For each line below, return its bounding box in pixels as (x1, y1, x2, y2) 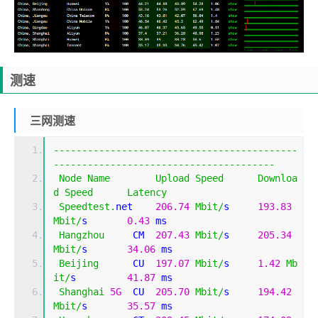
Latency (127, 187, 167, 199)
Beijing (59, 258, 99, 270)
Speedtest (59, 201, 110, 213)
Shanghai (59, 286, 104, 298)
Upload (155, 172, 190, 185)
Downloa (258, 172, 297, 185)
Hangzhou (59, 229, 104, 241)
